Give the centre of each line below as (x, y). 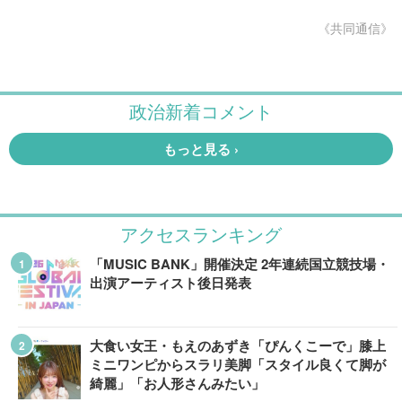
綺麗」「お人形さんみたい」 (177, 383)
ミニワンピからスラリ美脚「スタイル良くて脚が (238, 364)
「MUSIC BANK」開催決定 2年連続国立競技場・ (240, 264)
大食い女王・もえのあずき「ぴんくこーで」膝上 (238, 345)
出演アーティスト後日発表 (170, 283)
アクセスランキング (201, 233)
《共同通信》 (355, 28)
